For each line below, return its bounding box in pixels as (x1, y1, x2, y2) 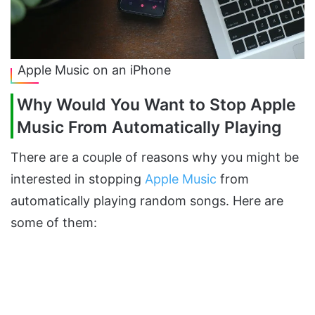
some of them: (11, 215, 97, 231)
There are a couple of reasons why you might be (11, 150, 299, 165)
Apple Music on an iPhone (18, 62, 171, 77)
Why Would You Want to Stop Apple (17, 94, 296, 115)
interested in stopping (11, 172, 145, 187)
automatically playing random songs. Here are (11, 193, 283, 209)
